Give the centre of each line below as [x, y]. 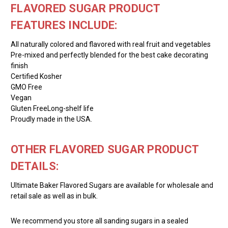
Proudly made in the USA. [51, 119]
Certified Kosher [36, 76]
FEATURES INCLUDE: [64, 25]
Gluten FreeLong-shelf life [52, 108]
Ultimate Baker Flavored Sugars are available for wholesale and [112, 185]
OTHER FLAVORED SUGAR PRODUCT [105, 149]
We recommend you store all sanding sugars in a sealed [99, 221]
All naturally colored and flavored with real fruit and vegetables [111, 44]
